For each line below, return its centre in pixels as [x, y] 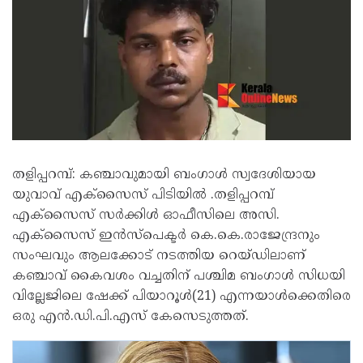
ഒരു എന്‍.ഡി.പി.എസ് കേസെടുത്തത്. [130, 317]
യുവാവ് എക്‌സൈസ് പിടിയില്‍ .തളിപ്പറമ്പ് [143, 195]
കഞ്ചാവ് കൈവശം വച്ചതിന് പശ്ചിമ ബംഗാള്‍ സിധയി [179, 276]
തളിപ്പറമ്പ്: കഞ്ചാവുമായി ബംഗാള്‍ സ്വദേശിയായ [164, 175]
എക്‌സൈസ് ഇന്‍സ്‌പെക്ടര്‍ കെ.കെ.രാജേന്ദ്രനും [166, 236]
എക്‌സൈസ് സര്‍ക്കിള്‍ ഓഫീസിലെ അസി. [146, 216]
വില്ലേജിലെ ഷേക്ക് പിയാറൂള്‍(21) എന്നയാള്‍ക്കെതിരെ [181, 297]
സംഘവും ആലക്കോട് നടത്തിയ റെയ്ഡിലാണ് [159, 256]
